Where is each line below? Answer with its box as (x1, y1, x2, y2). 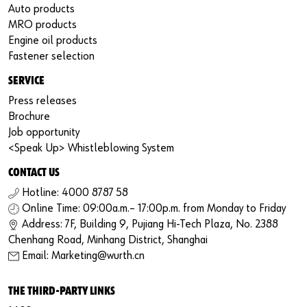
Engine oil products (8, 34, 97, 47)
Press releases (8, 95, 77, 107)
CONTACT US (8, 167, 60, 179)
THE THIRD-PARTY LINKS (8, 285, 115, 297)
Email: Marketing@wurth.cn (22, 249, 145, 262)
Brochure (8, 110, 50, 123)
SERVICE (8, 75, 45, 87)
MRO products (8, 19, 77, 31)
